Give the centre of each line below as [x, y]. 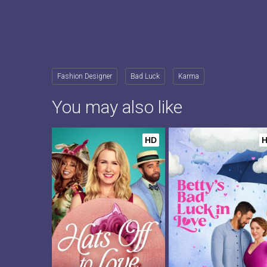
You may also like [117, 107]
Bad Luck [145, 76]
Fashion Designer [85, 76]
